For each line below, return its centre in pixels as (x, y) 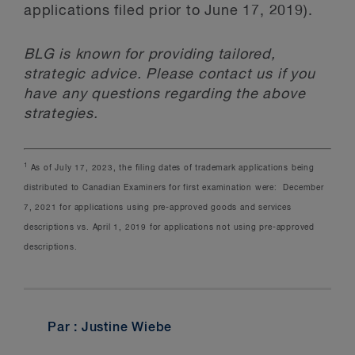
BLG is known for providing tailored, (150, 55)
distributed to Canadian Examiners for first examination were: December (174, 188)
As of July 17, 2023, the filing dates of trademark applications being (171, 168)
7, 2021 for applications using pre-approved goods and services (158, 208)
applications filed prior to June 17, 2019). (168, 11)
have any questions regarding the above (165, 94)
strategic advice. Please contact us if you (170, 74)
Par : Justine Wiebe (110, 328)
